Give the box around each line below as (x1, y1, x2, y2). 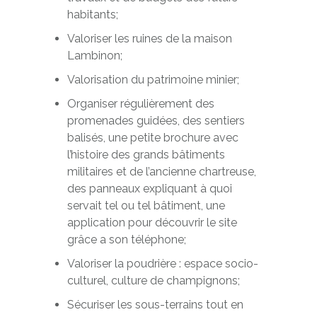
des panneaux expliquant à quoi (67, 182, 232, 195)
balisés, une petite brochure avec (67, 131, 238, 144)
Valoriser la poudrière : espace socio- (67, 257, 258, 270)
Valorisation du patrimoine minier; (67, 73, 239, 86)
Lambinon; (67, 49, 122, 62)
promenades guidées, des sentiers (67, 114, 245, 127)
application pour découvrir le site (67, 216, 237, 229)
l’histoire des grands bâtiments (67, 148, 225, 161)
